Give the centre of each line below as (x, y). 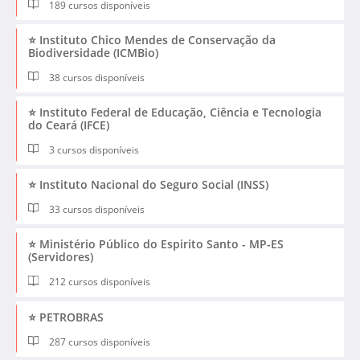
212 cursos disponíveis (99, 282)
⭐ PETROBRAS (66, 317)
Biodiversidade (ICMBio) (93, 53)
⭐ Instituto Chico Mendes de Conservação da (152, 40)
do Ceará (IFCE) (69, 125)
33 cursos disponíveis (96, 210)
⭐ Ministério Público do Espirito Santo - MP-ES (156, 244)
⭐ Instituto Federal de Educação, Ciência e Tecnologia (175, 112)
